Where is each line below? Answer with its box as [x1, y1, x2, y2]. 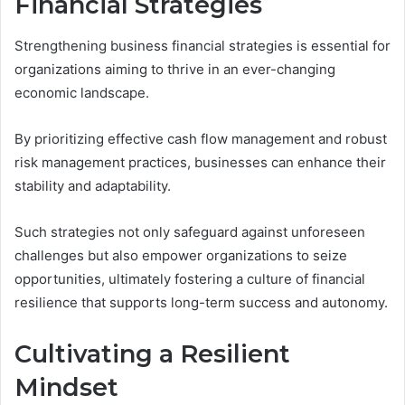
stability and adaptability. [14, 176, 171, 194]
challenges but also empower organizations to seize [14, 246, 347, 264]
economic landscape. [14, 83, 149, 101]
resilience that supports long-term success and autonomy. [14, 293, 388, 311]
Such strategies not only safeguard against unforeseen [14, 222, 365, 240]
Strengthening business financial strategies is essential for [14, 36, 391, 54]
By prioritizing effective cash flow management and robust [14, 129, 387, 147]
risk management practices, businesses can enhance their [14, 153, 386, 171]
